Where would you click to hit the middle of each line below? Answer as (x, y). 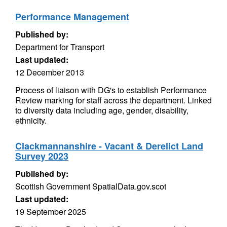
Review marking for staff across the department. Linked (113, 100)
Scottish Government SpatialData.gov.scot (91, 186)
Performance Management (72, 17)
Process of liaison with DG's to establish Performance (111, 90)
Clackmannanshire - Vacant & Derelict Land (109, 146)
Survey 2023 (42, 156)
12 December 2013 (50, 72)
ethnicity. (31, 120)
